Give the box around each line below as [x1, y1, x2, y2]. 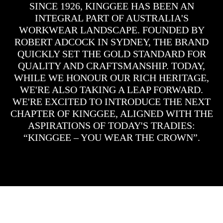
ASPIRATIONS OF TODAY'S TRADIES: [28, 120, 195, 131]
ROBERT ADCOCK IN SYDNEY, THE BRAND [14, 36, 209, 47]
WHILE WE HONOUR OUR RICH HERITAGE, [14, 72, 209, 83]
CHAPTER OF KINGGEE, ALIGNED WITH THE [10, 108, 213, 119]
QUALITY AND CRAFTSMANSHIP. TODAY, [18, 60, 205, 71]
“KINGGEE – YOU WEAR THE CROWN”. [23, 132, 200, 143]
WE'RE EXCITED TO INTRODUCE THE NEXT [12, 96, 211, 107]
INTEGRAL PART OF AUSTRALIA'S [34, 12, 189, 23]
